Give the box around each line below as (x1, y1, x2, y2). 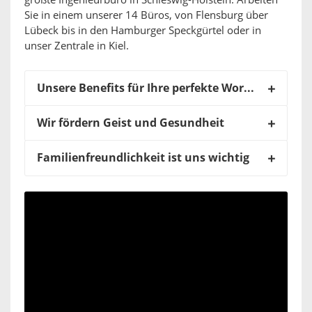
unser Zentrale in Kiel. (24, 40, 129, 53)
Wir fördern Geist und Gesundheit (37, 116, 224, 130)
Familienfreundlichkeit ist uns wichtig (37, 151, 249, 165)
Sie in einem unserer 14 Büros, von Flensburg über (24, 9, 268, 22)
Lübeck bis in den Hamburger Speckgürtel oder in (24, 24, 261, 38)
